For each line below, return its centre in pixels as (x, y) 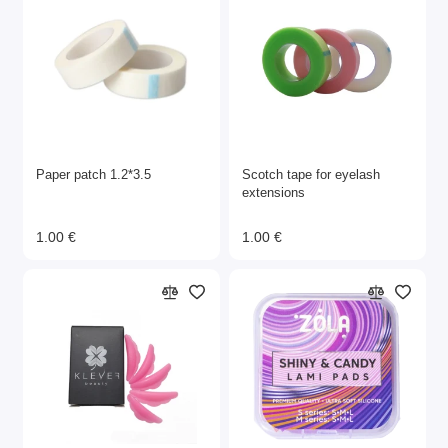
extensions (273, 192)
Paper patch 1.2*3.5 (93, 174)
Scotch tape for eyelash (311, 174)
